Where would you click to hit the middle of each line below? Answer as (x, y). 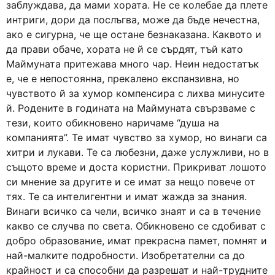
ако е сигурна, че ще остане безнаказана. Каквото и (134, 34)
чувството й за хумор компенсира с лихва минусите (135, 93)
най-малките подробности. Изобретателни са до (126, 255)
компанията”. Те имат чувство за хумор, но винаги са (137, 137)
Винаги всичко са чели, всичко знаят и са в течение (134, 211)
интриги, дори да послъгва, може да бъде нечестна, (133, 20)
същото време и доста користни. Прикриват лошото (136, 167)
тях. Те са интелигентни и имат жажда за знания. (126, 196)
